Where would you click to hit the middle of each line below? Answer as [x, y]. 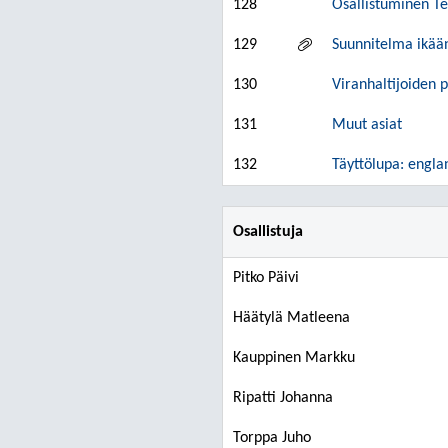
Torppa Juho [272, 438]
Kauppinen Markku [294, 358]
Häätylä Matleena [291, 318]
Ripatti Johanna [283, 398]
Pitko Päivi [266, 278]
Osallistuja [268, 232]
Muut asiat [367, 125]
